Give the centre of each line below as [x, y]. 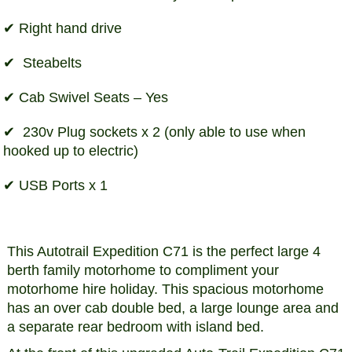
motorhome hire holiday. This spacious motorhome [165, 289]
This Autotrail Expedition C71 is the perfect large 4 [163, 251]
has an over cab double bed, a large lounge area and [172, 308]
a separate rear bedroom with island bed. [135, 326]
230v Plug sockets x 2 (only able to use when [163, 132]
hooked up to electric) [71, 150]
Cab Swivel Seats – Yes [94, 97]
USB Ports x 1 [64, 185]
